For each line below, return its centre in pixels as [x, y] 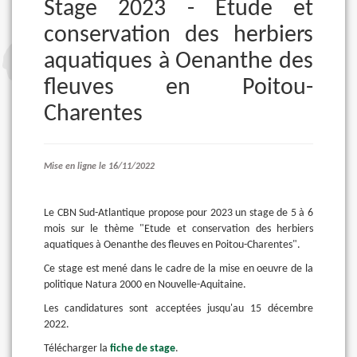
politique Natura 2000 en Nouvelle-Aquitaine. [147, 285]
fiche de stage [143, 349]
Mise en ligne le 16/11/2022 [127, 167]
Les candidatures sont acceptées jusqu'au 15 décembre [178, 309]
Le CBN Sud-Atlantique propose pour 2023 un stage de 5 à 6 [178, 213]
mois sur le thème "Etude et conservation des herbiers [178, 229]
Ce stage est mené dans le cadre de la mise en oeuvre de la [178, 269]
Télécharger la [77, 349]
